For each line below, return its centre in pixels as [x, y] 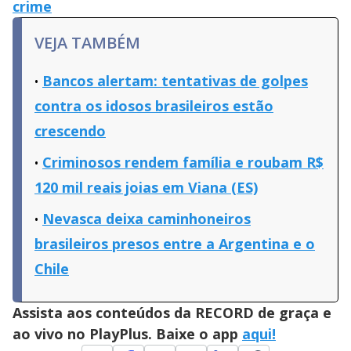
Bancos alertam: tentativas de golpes [175, 81]
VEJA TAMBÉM [87, 43]
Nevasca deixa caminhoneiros [147, 219]
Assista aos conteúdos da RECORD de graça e [172, 313]
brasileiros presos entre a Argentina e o [175, 244]
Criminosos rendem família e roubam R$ [183, 163]
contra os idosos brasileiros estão [154, 106]
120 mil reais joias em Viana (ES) [146, 188]
